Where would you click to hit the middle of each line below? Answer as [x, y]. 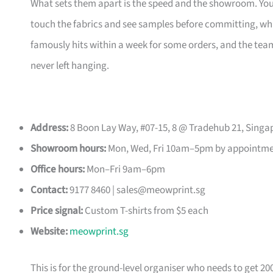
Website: [49, 232]
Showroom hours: [68, 149]
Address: [49, 128]
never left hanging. [70, 66]
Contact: [49, 190]
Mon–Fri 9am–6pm [125, 170]
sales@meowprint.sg [161, 190]
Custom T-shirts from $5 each [146, 211]
